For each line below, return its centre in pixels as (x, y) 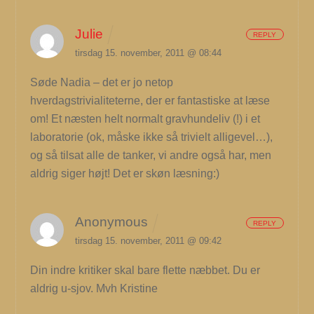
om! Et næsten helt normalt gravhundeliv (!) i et (145, 118)
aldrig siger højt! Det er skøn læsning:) (125, 173)
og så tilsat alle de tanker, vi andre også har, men (151, 155)
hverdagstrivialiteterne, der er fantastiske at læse (150, 100)
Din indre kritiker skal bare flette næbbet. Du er (145, 271)
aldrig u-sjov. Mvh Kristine (94, 289)
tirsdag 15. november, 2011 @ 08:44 (149, 53)
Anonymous (112, 222)
